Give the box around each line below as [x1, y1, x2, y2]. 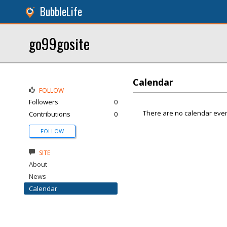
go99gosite [29, 32, 90, 54]
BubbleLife [40, 4, 82, 19]
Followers [29, 97, 58, 106]
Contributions [29, 109, 70, 119]
